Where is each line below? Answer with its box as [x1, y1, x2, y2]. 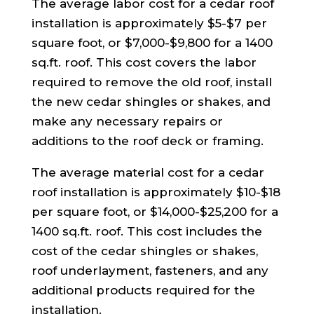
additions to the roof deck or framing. [31, 133, 264, 148]
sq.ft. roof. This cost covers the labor [31, 55, 257, 69]
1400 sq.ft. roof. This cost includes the [31, 224, 262, 238]
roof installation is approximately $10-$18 [31, 184, 280, 199]
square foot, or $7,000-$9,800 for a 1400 [31, 35, 273, 50]
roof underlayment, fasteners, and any [31, 263, 268, 278]
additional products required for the [31, 282, 255, 297]
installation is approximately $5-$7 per [31, 15, 267, 30]
